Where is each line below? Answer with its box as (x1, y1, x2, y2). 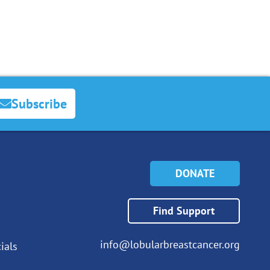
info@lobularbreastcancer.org (100, 237, 240, 251)
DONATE (175, 166, 215, 180)
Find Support (153, 203, 215, 218)
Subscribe (11, 95, 67, 112)
